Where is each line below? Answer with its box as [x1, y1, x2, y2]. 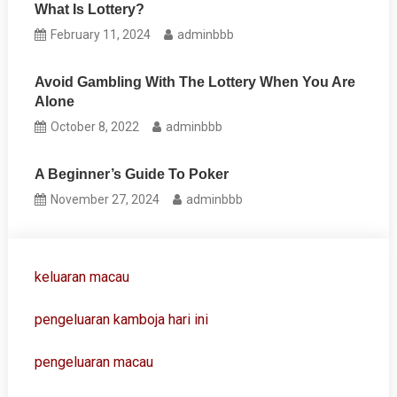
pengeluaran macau [34, 354, 153, 370]
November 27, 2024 [51, 192, 160, 206]
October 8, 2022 [51, 120, 140, 134]
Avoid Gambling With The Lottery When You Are [35, 74, 356, 90]
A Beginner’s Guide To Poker [35, 167, 230, 182]
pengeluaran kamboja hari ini [34, 311, 208, 328]
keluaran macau [34, 269, 129, 285]
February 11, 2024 [51, 27, 152, 42]
